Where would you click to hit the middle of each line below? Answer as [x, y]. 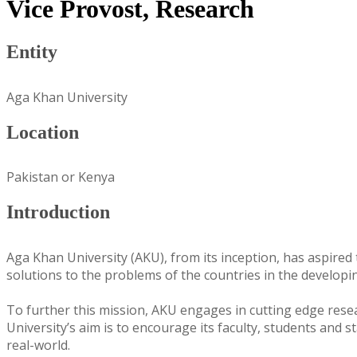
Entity [32, 51]
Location [43, 132]
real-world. [38, 345]
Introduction [58, 212]
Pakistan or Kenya [61, 177]
